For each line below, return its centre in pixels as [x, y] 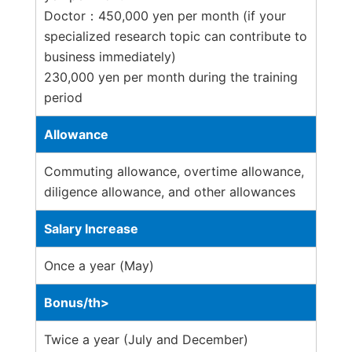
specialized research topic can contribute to [176, 36]
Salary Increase [91, 228]
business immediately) [110, 56]
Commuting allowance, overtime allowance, [174, 171]
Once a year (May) [99, 265]
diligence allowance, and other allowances [170, 191]
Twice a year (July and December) [146, 339]
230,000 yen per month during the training [171, 77]
